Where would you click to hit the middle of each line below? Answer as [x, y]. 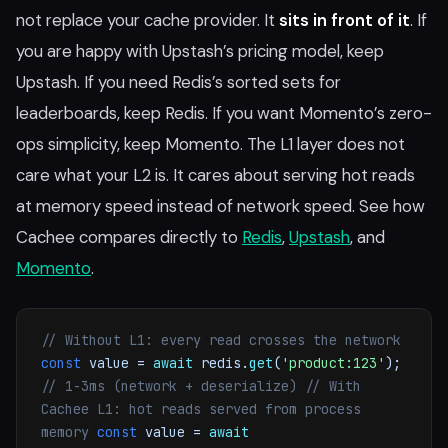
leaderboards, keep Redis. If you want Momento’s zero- [224, 113]
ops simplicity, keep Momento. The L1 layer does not [210, 144]
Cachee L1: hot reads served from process [201, 409]
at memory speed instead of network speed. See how [220, 206]
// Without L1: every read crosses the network [221, 340]
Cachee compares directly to [129, 237]
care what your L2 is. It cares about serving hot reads [215, 175]
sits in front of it [344, 20]
